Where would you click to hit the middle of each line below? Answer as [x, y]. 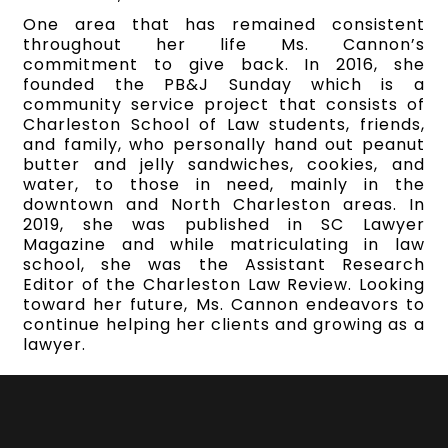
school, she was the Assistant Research [224, 264]
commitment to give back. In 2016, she [224, 64]
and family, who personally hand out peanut [224, 144]
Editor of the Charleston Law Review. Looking [224, 284]
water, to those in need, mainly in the [224, 184]
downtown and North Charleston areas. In [224, 204]
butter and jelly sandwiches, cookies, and [224, 164]
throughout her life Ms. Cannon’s [224, 44]
